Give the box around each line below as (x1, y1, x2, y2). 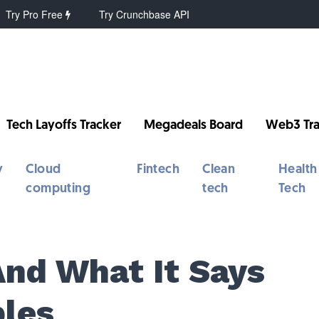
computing (26, 182, 91, 196)
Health (278, 163, 318, 177)
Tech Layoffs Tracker (6, 119, 122, 132)
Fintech (137, 163, 180, 177)
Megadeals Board (144, 119, 244, 132)
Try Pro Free (6, 7, 66, 21)
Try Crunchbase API (99, 7, 190, 21)
